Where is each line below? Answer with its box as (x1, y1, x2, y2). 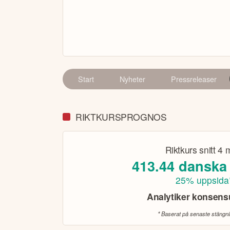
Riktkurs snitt (165, 143, 218, 156)
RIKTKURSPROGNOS (75, 110, 167, 124)
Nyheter (119, 73, 145, 85)
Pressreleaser (170, 73, 217, 85)
